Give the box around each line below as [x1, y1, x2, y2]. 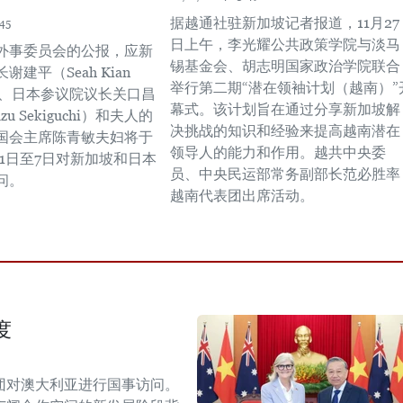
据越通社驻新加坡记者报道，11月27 [170, 14, 399, 31]
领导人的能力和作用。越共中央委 [170, 144, 386, 161]
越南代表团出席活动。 [170, 187, 314, 204]
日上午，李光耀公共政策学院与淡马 [170, 36, 400, 53]
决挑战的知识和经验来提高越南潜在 [170, 122, 400, 139]
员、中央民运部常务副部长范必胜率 [170, 166, 400, 183]
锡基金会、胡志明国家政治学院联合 [170, 58, 400, 75]
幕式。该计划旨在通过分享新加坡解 [170, 101, 400, 118]
